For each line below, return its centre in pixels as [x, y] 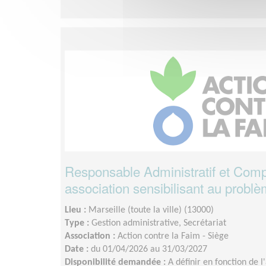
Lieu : [77, 210]
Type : [78, 223]
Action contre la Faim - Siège [173, 236]
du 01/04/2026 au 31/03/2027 [149, 249]
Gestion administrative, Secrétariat [159, 223]
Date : [78, 249]
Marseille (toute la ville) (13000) [151, 210]
